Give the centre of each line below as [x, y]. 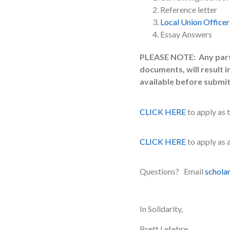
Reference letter [189, 10]
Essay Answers [186, 34]
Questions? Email [172, 171]
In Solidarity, [161, 209]
